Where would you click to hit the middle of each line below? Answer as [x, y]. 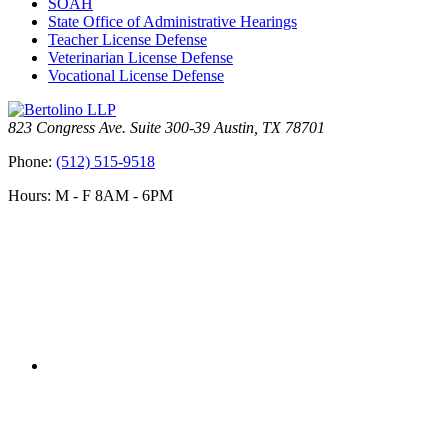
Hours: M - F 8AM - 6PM [90, 196]
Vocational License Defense [136, 76]
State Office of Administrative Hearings [172, 22]
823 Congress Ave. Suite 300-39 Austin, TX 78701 [166, 128]
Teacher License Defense [127, 40]
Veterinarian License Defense [140, 58]
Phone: [32, 162]
